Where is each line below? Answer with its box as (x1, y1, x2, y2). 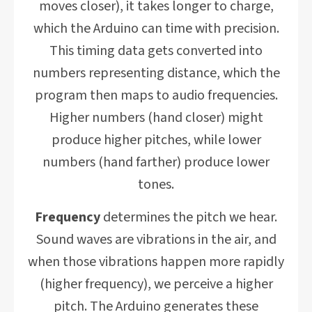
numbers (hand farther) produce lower (42, 153, 270, 172)
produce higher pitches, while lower (51, 130, 261, 150)
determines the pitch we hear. (100, 208, 277, 227)
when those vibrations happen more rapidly (28, 252, 284, 272)
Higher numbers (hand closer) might (49, 108, 263, 127)
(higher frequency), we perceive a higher (39, 274, 273, 294)
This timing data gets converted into (49, 41, 263, 61)
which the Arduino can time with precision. (33, 19, 279, 38)
